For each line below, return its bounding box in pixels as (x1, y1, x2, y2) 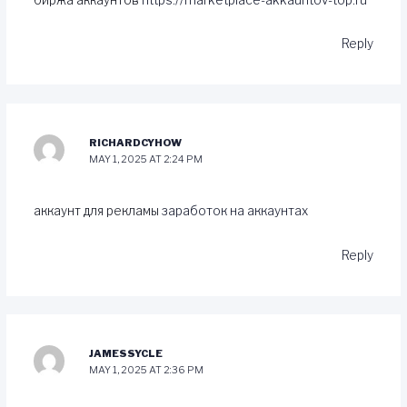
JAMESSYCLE (89, 347, 164, 361)
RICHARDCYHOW (89, 135, 183, 149)
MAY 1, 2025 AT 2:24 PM (89, 152, 203, 165)
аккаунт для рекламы (33, 203, 162, 219)
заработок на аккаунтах (161, 203, 308, 219)
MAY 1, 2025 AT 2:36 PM (89, 363, 204, 377)
